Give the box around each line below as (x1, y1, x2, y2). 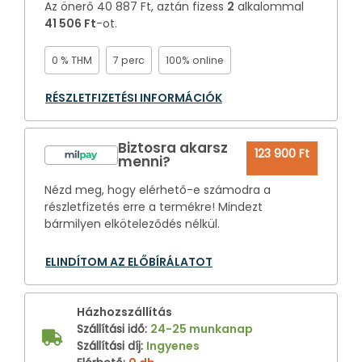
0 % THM (52, 53, 92, 67)
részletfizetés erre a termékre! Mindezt (44, 198, 263, 215)
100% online (166, 53, 224, 67)
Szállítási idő (77, 320, 145, 337)
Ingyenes (146, 337, 200, 354)
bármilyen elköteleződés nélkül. (44, 215, 220, 232)
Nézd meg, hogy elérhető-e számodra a (44, 181, 271, 198)
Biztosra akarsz (118, 137, 229, 158)
